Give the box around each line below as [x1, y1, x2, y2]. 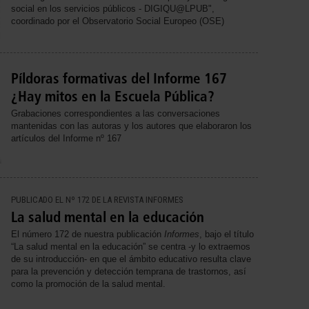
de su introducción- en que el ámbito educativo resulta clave [11, 253, 251, 264]
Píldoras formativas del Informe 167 [11, 69, 227, 87]
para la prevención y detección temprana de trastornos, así [11, 266, 246, 277]
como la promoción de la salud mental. [11, 278, 166, 289]
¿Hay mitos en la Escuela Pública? [11, 87, 215, 105]
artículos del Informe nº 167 [11, 132, 124, 143]
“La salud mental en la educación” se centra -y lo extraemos [11, 241, 250, 252]
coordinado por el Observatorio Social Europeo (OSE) [11, 16, 224, 27]
